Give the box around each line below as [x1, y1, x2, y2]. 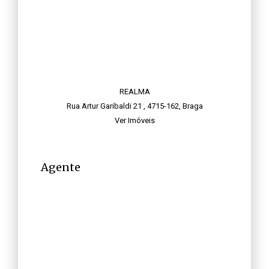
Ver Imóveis [114, 115, 155, 125]
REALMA [119, 86, 150, 96]
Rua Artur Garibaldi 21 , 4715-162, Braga [66, 101, 203, 110]
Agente [41, 160, 80, 174]
